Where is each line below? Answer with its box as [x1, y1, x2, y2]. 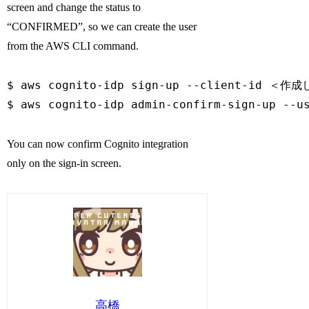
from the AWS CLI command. [7, 40, 139, 52]
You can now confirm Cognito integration [7, 137, 189, 150]
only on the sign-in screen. [7, 157, 122, 169]
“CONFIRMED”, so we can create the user [7, 21, 197, 33]
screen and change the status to [7, 1, 141, 14]
